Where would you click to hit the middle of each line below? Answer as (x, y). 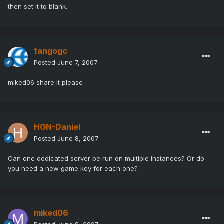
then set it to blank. (38, 7)
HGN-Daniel (57, 127)
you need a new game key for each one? (73, 169)
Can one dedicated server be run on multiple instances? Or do (106, 159)
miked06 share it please (45, 83)
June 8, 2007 (78, 139)
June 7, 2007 (78, 63)
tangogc (51, 51)
